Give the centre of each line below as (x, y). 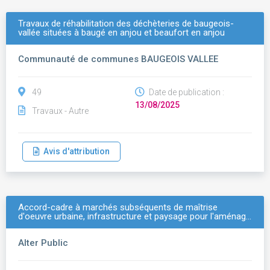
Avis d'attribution (75, 151)
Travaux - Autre (60, 111)
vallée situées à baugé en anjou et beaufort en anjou (121, 33)
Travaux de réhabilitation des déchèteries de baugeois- (126, 24)
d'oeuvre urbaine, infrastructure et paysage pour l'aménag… (135, 216)
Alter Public (43, 243)
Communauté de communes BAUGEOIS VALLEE (118, 59)
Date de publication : (186, 92)
